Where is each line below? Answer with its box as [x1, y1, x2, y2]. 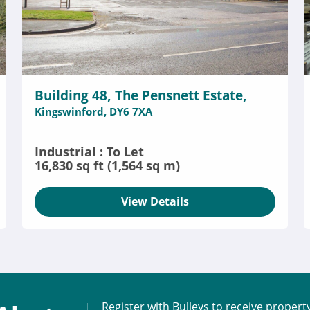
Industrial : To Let [34, 143, 144, 160]
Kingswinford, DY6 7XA [34, 104, 152, 118]
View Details [120, 194, 189, 209]
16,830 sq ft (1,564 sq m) [34, 157, 180, 174]
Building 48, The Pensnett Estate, [34, 86, 247, 104]
